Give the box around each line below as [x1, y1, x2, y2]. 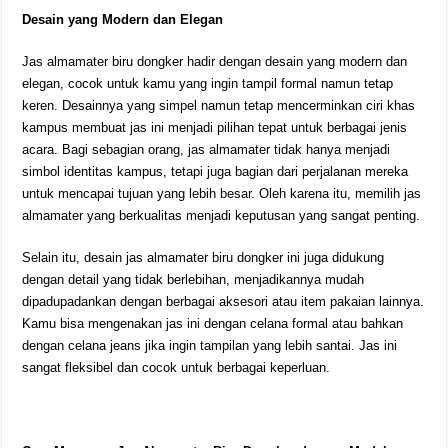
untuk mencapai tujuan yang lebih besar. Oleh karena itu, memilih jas [22, 186, 422, 201]
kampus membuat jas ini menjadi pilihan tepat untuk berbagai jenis [22, 120, 408, 135]
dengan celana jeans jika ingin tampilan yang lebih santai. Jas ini [22, 338, 398, 353]
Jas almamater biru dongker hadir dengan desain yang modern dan [22, 54, 408, 69]
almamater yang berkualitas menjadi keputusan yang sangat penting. [22, 208, 421, 223]
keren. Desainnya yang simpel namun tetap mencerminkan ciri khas [22, 98, 416, 113]
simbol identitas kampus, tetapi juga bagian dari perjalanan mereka [22, 164, 409, 179]
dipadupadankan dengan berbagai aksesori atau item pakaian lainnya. [22, 294, 425, 309]
